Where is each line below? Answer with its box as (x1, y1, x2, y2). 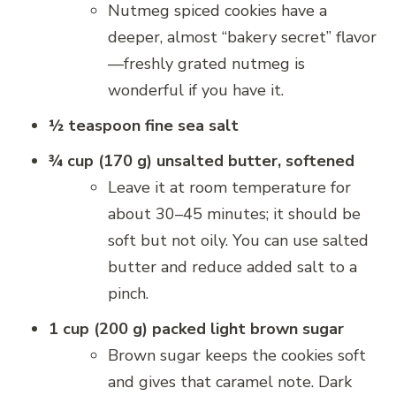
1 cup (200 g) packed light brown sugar (49, 318, 344, 340)
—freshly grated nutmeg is (108, 53, 305, 75)
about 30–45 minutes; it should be (108, 203, 361, 225)
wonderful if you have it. (108, 80, 284, 102)
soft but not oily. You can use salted (108, 230, 369, 252)
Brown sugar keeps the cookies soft (108, 345, 366, 367)
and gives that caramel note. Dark (108, 371, 352, 393)
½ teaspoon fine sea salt (49, 115, 239, 137)
